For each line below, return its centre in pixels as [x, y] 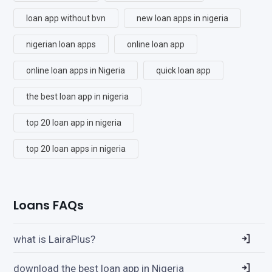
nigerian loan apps [61, 44]
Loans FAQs [49, 205]
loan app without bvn [66, 18]
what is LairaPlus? [54, 239]
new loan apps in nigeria [182, 18]
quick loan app [183, 70]
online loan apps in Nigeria [76, 70]
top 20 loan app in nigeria [74, 122]
